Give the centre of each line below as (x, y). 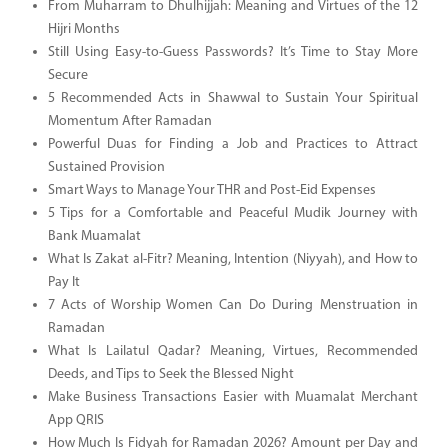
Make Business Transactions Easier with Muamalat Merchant (232, 397)
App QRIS (75, 420)
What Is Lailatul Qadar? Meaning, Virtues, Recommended (232, 351)
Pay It (63, 282)
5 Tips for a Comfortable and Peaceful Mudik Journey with (232, 213)
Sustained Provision (106, 167)
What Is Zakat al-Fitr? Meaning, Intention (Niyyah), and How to (232, 259)
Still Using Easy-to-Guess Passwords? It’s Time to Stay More (232, 52)
